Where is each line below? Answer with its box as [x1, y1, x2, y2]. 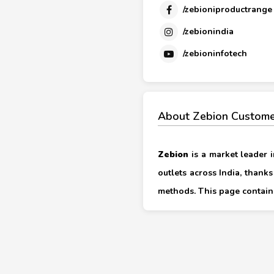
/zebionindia [183, 25, 234, 37]
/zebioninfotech [183, 47, 247, 59]
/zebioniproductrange [183, 3, 272, 15]
